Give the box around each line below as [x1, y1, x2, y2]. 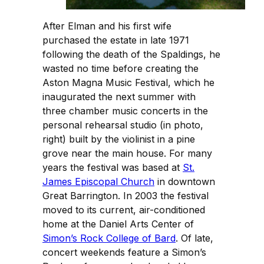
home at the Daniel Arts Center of [42, 217, 194, 230]
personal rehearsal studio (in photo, [42, 118, 203, 131]
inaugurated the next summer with [42, 90, 196, 103]
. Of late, [176, 232, 213, 244]
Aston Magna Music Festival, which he [42, 76, 214, 88]
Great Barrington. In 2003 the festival [42, 189, 209, 202]
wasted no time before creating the [42, 62, 199, 74]
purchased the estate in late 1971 [42, 34, 189, 46]
